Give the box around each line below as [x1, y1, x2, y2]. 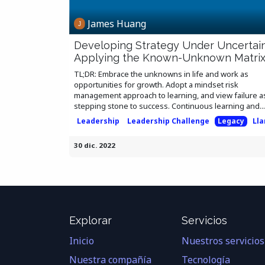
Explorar [69, 214, 112, 227]
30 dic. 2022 [74, 140, 115, 150]
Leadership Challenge [127, 115, 210, 126]
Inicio [69, 234, 94, 247]
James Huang [88, 17, 147, 30]
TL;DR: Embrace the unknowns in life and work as [74, 68, 248, 79]
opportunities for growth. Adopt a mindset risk [74, 79, 238, 90]
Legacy [217, 115, 244, 126]
